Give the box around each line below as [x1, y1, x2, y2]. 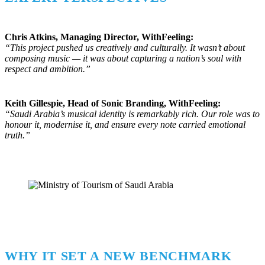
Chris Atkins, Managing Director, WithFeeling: [5, 31, 193, 42]
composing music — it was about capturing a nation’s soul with [5, 53, 241, 63]
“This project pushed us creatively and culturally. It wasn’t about [5, 42, 245, 53]
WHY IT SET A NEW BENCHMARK [5, 248, 232, 263]
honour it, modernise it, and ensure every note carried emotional [5, 119, 245, 130]
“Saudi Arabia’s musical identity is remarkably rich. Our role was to [5, 108, 260, 119]
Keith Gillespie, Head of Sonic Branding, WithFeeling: [5, 98, 221, 108]
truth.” [5, 130, 30, 140]
